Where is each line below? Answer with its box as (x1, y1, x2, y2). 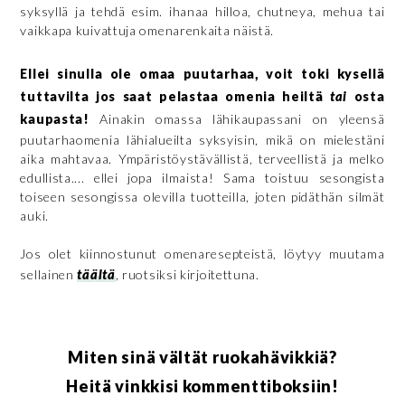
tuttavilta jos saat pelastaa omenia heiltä (20, 88, 331, 104)
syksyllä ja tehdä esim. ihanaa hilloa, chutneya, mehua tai (20, 3, 385, 19)
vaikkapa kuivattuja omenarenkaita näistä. (20, 22, 275, 38)
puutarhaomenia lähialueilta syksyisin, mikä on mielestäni (20, 131, 385, 147)
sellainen (20, 266, 78, 282)
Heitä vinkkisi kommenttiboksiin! (66, 375, 339, 396)
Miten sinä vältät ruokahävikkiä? (68, 346, 337, 367)
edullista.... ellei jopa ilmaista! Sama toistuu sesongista (20, 169, 385, 185)
